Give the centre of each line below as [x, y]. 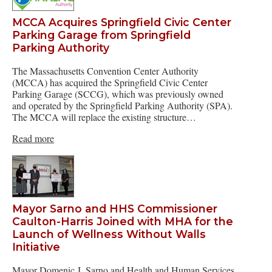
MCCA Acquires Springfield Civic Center [122, 22]
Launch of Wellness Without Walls [109, 234]
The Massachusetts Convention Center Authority [105, 70]
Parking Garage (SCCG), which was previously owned [118, 93]
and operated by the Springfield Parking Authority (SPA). [122, 105]
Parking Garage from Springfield [101, 35]
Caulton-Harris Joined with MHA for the [123, 222]
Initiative [36, 247]
